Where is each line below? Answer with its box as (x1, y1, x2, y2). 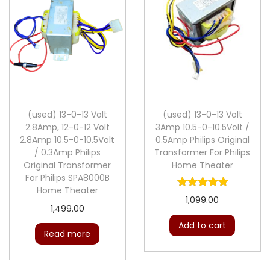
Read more (44, 227, 91, 240)
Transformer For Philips (154, 146, 251, 159)
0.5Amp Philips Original (155, 133, 250, 146)
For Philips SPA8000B (25, 171, 110, 184)
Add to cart (178, 219, 227, 231)
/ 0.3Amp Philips (34, 146, 101, 159)
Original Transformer (24, 159, 111, 171)
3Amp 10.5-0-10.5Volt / (155, 121, 250, 133)
